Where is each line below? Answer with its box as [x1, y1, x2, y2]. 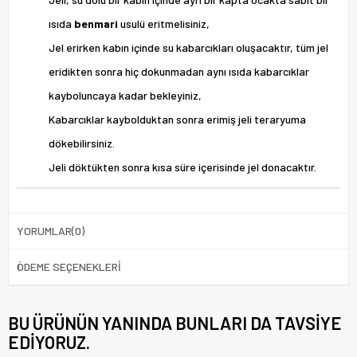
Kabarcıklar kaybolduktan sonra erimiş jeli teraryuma [49, 112, 306, 126]
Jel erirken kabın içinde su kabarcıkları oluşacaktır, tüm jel [49, 40, 328, 54]
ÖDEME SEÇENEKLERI [17, 259, 121, 273]
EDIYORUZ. [8, 331, 90, 352]
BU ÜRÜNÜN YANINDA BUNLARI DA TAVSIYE [8, 312, 342, 333]
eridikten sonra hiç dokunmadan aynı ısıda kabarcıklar [49, 64, 309, 78]
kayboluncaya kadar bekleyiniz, [49, 88, 202, 102]
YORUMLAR [17, 223, 72, 237]
